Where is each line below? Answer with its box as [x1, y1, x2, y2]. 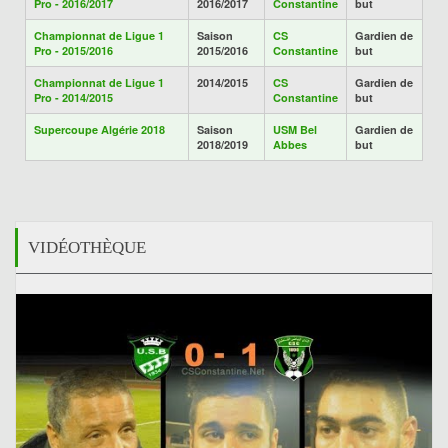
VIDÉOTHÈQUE [28, 238, 146, 257]
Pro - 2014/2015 [34, 90, 113, 105]
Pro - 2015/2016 [34, 43, 113, 58]
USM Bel [273, 122, 317, 137]
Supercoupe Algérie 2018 [34, 122, 165, 137]
